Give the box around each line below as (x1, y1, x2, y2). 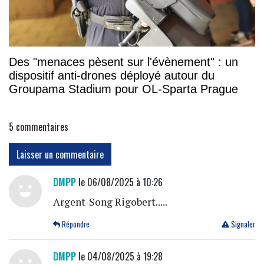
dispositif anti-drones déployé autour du (9, 68, 214, 82)
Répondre (60, 218, 90, 230)
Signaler (229, 218, 255, 230)
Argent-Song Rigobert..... (52, 194, 167, 209)
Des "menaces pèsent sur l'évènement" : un (9, 55, 238, 68)
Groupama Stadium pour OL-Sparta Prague (9, 82, 238, 95)
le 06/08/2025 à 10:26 (75, 174, 163, 189)
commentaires (16, 119, 68, 134)
